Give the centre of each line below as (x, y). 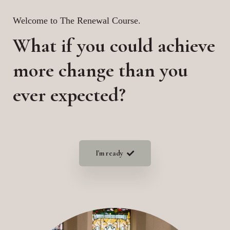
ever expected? (69, 95)
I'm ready (110, 153)
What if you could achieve (114, 46)
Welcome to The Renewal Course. (77, 21)
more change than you (100, 70)
